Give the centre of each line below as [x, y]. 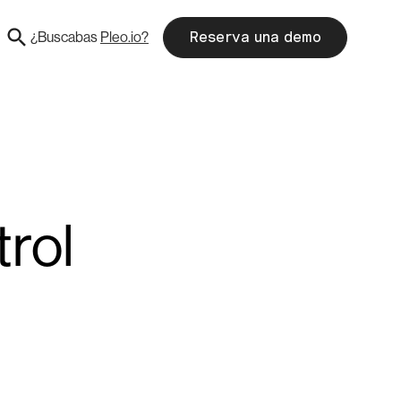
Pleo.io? [124, 37]
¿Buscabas [64, 37]
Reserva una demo [255, 37]
